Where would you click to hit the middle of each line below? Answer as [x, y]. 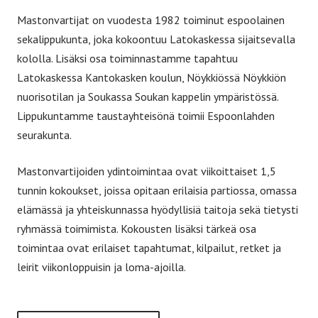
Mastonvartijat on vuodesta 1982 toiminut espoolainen [151, 20]
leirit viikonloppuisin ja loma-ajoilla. [102, 267]
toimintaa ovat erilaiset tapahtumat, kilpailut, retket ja [149, 248]
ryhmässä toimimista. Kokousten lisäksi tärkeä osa [137, 229]
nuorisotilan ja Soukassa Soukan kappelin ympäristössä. [148, 97]
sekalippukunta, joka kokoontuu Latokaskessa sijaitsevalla [156, 39]
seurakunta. [44, 135]
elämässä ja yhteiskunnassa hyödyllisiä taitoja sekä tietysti [158, 210]
